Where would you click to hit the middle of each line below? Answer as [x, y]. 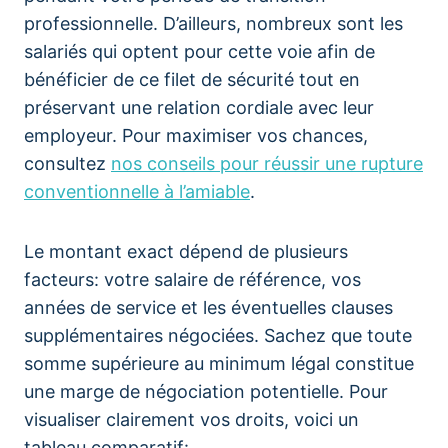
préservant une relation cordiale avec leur [199, 107]
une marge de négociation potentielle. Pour [206, 391]
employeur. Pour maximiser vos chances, [196, 135]
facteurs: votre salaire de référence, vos [192, 279]
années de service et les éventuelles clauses [208, 307]
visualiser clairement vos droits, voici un [191, 419]
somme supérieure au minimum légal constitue [219, 363]
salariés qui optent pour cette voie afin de [199, 51]
